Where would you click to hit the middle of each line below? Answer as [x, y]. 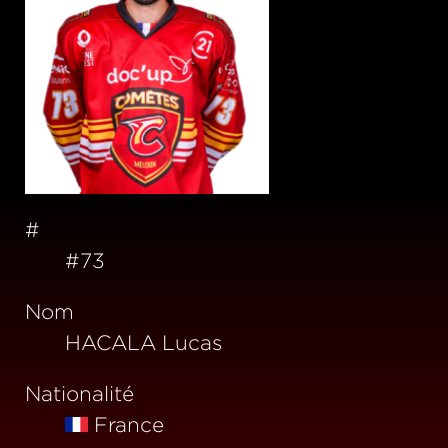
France [129, 423]
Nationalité [79, 392]
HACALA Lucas [143, 341]
